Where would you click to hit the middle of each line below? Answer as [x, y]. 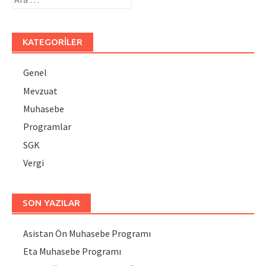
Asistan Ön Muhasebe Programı [87, 234]
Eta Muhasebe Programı [72, 251]
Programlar [47, 127]
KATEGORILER [53, 42]
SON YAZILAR [51, 203]
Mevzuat [41, 91]
